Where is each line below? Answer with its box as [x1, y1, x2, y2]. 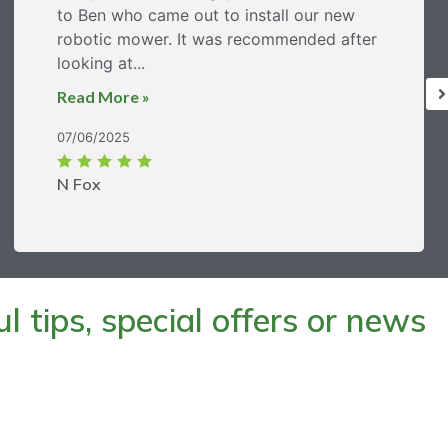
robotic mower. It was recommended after [57, 28, 377, 49]
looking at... [57, 52, 145, 73]
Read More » [57, 86, 150, 106]
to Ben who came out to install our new [57, 4, 355, 25]
